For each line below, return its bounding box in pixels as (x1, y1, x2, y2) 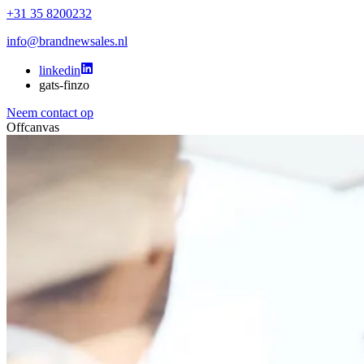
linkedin (39, 63, 80, 77)
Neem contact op (6, 106, 93, 119)
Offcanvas (6, 120, 59, 134)
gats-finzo (39, 78, 89, 92)
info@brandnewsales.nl (6, 34, 128, 48)
